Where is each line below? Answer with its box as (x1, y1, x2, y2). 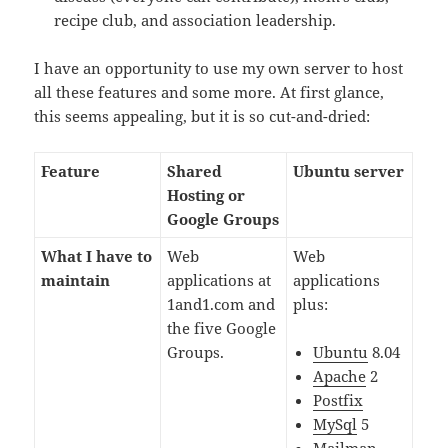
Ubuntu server (293, 161, 405, 182)
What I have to (41, 246, 153, 267)
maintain (41, 270, 111, 291)
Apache (313, 366, 367, 387)
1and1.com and (167, 294, 276, 315)
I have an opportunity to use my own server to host (34, 58, 404, 79)
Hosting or (167, 185, 246, 206)
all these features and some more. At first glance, (34, 82, 385, 103)
